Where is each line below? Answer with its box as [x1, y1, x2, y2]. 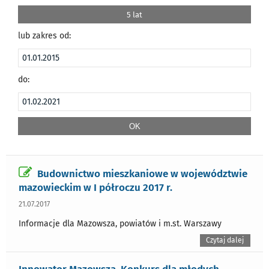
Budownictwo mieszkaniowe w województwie [37, 167, 247, 180]
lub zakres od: [17, 30, 71, 41]
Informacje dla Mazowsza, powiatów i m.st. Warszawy [19, 218, 222, 229]
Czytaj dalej [206, 235, 244, 244]
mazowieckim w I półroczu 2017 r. [19, 181, 172, 193]
